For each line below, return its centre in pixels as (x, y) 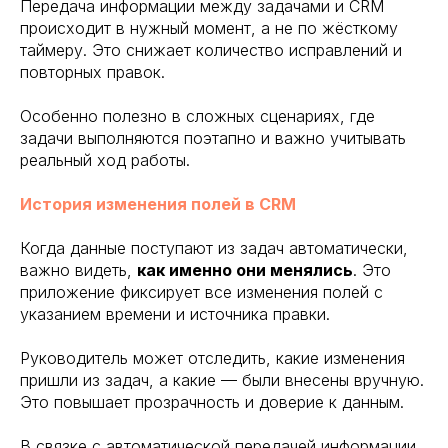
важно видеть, (78, 269)
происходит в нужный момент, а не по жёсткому (209, 27)
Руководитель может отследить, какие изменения (212, 357)
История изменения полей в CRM (158, 203)
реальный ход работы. (105, 159)
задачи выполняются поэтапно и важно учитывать (213, 137)
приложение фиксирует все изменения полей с (201, 291)
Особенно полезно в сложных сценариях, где (197, 115)
